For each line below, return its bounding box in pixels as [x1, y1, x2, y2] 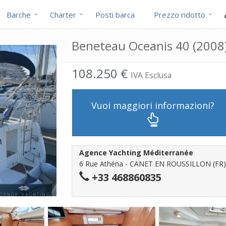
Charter [50, 10, 76, 20]
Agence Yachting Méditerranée [79, 148, 193, 157]
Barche [7, 10, 31, 20]
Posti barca [95, 10, 135, 20]
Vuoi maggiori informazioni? [91, 99, 214, 111]
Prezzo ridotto [154, 10, 205, 20]
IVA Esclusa [130, 70, 172, 81]
